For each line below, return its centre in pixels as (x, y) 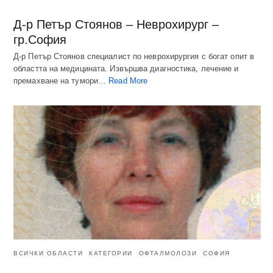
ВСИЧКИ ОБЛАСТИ (48, 253)
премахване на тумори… (61, 80)
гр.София (40, 39)
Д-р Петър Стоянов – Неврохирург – (116, 24)
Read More (128, 80)
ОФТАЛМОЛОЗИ (168, 253)
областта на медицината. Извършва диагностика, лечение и (126, 68)
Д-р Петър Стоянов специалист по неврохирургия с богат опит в (134, 56)
